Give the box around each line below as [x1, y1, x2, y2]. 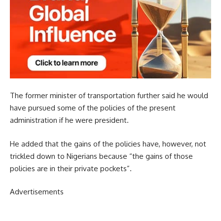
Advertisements [10, 187, 64, 197]
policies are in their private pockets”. [10, 163, 132, 173]
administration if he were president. [10, 115, 129, 125]
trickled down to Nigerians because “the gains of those [10, 151, 193, 161]
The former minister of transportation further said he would [10, 91, 208, 101]
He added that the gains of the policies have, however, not [10, 139, 206, 148]
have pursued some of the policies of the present [10, 103, 176, 113]
